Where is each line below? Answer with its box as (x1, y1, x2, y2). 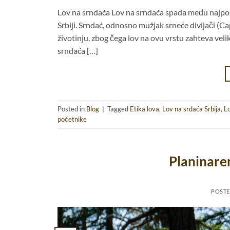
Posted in (57, 105, 86, 113)
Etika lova (130, 105, 159, 113)
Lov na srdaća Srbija (162, 105, 221, 113)
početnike (57, 115, 87, 124)
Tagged (107, 105, 130, 113)
